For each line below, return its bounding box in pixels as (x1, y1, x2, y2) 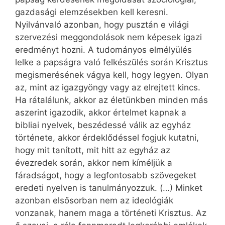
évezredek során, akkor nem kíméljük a (15, 158, 172, 168)
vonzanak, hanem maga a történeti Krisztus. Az (15, 208, 206, 218)
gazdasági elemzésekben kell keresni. (15, 7, 168, 18)
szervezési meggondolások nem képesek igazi (15, 32, 202, 43)
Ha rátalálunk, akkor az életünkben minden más (15, 95, 208, 105)
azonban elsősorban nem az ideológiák (15, 195, 173, 206)
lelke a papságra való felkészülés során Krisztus (15, 57, 208, 68)
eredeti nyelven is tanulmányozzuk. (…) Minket (15, 183, 202, 193)
